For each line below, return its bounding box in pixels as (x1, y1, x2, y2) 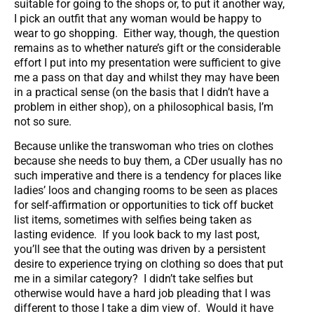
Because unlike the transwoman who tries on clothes (14, 139, 273, 153)
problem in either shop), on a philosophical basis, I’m (14, 100, 273, 114)
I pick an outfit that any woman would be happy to (14, 12, 261, 26)
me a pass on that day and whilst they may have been (14, 71, 280, 85)
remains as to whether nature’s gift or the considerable (14, 41, 280, 55)
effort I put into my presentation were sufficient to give (14, 56, 280, 70)
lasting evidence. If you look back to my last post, (14, 228, 259, 242)
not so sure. (14, 115, 71, 129)
